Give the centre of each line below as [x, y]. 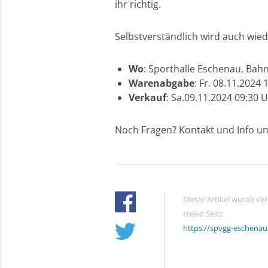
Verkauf [147, 98]
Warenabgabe [161, 83]
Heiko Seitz [202, 214]
